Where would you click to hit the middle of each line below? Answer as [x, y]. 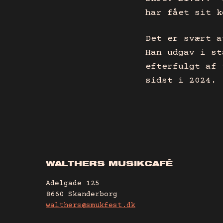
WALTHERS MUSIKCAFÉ [109, 165]
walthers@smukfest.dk [91, 205]
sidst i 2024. [181, 81]
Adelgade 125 [73, 183]
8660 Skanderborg [82, 194]
